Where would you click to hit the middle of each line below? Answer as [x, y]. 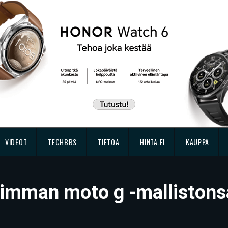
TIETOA [109, 142]
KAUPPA [197, 142]
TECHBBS [63, 142]
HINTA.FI [152, 142]
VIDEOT [16, 142]
